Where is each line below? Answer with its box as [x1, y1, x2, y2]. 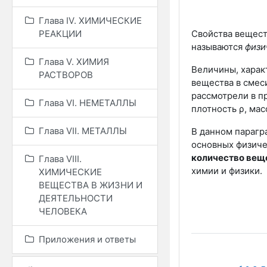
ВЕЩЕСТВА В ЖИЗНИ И [39, 179, 142, 191]
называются [191, 41, 245, 52]
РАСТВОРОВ [39, 69, 93, 80]
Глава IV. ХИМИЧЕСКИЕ [39, 15, 142, 26]
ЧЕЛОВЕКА [39, 206, 87, 217]
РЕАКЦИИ [39, 28, 82, 39]
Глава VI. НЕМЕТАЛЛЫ [39, 97, 136, 108]
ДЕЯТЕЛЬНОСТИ [39, 193, 113, 204]
